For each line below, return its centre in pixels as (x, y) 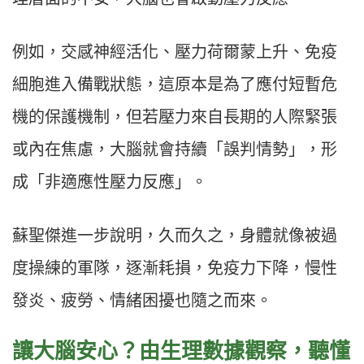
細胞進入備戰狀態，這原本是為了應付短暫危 (175, 85)
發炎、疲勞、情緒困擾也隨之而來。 (142, 301)
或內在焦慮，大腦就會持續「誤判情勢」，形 (175, 150)
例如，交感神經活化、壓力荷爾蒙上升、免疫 (175, 52)
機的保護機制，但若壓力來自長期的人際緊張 (175, 117)
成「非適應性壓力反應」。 (110, 182)
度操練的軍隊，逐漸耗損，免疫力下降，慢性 (175, 269)
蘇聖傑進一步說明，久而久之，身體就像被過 (175, 236)
